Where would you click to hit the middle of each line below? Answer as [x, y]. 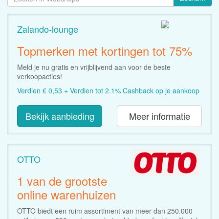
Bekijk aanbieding [60, 116]
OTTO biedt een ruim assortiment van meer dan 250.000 [105, 210]
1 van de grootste [62, 180]
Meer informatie [159, 116]
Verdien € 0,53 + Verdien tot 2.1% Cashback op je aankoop [108, 90]
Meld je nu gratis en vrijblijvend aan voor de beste [94, 67]
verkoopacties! [40, 76]
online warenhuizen [66, 194]
